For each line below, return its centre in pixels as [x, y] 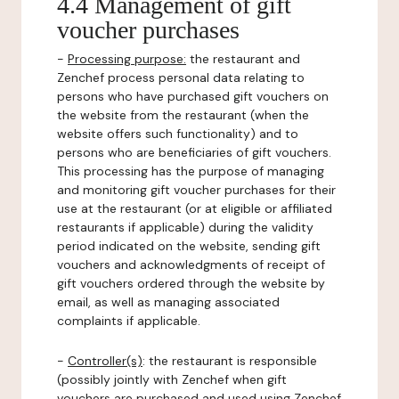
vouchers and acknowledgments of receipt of [191, 265]
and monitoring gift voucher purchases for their [196, 190]
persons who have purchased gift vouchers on [193, 96]
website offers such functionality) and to [178, 134]
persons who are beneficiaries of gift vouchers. [194, 152]
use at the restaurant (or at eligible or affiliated [195, 208]
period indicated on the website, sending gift [189, 246]
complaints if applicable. [129, 321]
